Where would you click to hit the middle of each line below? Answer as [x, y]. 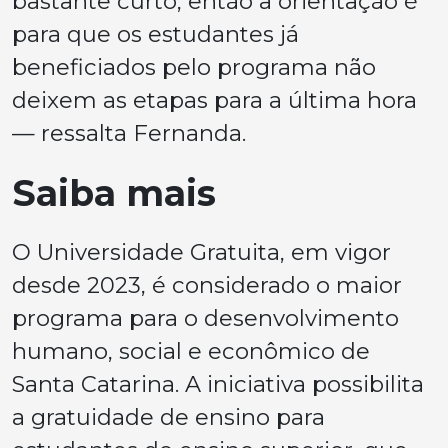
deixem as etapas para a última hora [214, 99]
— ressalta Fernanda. [129, 132]
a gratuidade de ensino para [168, 416]
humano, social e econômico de [191, 350]
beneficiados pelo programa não [194, 66]
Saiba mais [114, 192]
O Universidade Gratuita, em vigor [201, 251]
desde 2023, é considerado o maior [207, 284]
